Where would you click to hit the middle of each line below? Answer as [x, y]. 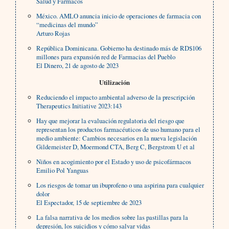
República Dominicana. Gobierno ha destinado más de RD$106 [119, 48]
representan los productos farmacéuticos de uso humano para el [119, 130]
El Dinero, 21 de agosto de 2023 [78, 66]
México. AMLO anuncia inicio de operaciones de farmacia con [119, 16]
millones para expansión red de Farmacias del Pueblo [106, 57]
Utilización [114, 83]
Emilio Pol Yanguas [63, 170]
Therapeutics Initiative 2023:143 [79, 106]
